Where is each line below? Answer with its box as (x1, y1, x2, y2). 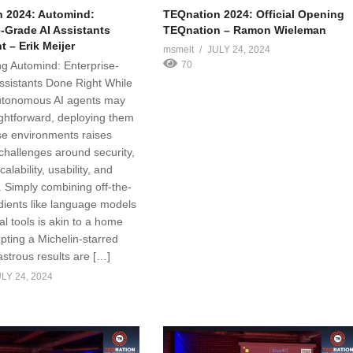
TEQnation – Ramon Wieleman (163, 23, 327, 36)
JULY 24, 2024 (207, 43, 271, 55)
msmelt (163, 43, 195, 55)
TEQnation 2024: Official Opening (163, 7, 345, 20)
